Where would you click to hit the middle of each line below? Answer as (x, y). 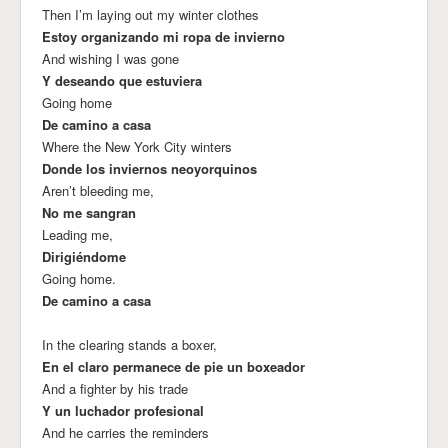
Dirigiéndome (84, 256)
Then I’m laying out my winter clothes (150, 14)
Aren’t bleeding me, (98, 190)
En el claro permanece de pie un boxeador (173, 366)
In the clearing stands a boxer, (129, 344)
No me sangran (89, 212)
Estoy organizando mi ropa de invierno (163, 36)
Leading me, (77, 234)
